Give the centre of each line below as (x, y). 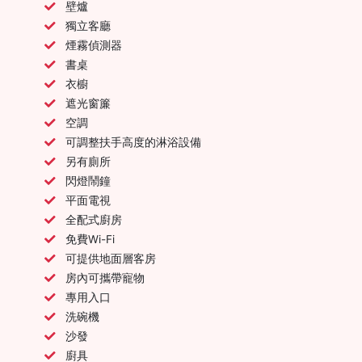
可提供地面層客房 (111, 258)
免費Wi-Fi (90, 239)
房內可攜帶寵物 (105, 278)
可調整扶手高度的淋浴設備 (133, 142)
